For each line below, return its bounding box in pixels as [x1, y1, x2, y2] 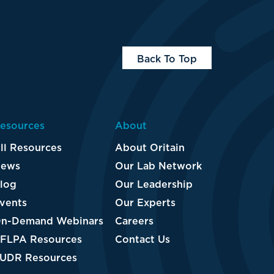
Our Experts [114, 196, 176, 210]
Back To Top [137, 52, 197, 66]
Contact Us [114, 232, 170, 246]
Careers [114, 214, 154, 228]
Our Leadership [114, 177, 193, 191]
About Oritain [114, 141, 185, 155]
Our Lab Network [114, 159, 202, 173]
